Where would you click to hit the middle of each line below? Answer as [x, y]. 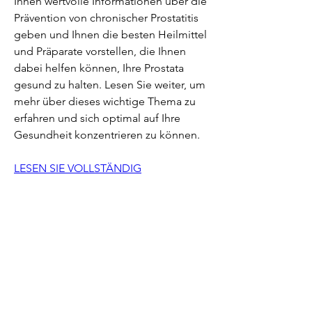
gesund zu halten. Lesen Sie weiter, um [110, 84]
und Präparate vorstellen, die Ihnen [100, 51]
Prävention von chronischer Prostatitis [106, 17]
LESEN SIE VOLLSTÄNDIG [78, 168]
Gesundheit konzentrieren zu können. [107, 134]
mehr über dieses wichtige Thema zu [105, 101]
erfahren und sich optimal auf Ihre [97, 118]
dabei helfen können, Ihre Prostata [99, 68]
